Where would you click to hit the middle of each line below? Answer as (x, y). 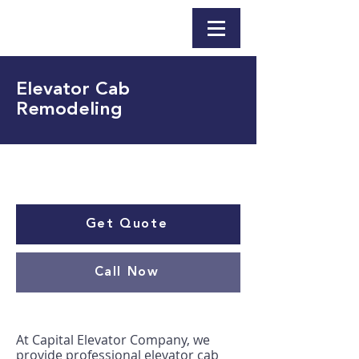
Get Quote (127, 224)
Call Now (127, 272)
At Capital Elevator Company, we (113, 340)
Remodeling (69, 110)
